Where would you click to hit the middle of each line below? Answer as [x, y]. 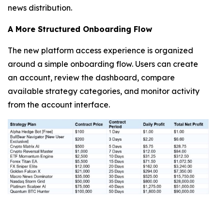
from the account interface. [59, 105]
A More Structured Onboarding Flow [80, 29]
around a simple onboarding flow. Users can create [103, 64]
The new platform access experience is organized [101, 51]
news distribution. [40, 8]
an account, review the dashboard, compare [91, 78]
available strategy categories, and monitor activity [104, 91]
